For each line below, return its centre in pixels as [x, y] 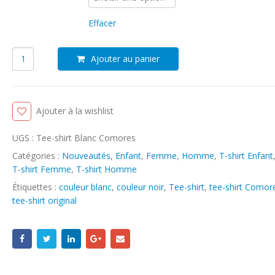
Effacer [103, 23]
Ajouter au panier [126, 58]
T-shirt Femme [42, 169]
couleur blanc [86, 187]
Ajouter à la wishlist [75, 110]
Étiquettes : [36, 187]
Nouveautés [87, 155]
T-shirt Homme [107, 169]
